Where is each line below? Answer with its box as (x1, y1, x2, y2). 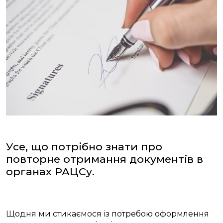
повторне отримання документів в (6, 153, 203, 166)
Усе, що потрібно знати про (6, 140, 162, 153)
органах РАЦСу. (6, 165, 95, 178)
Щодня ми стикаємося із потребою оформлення (6, 209, 209, 219)
